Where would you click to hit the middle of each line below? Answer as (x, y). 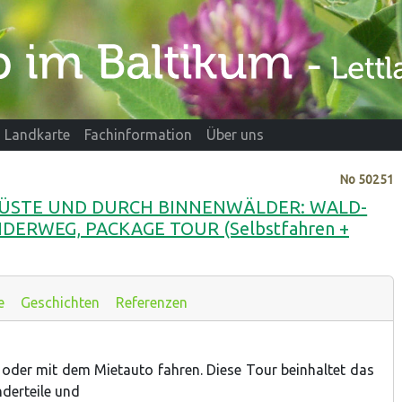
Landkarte (37, 135)
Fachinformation (138, 135)
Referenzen (152, 302)
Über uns (235, 135)
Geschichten (60, 302)
